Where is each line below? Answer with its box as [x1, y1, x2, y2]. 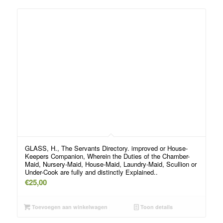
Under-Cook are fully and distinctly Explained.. [24, 167, 158, 177]
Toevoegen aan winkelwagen [30, 203, 108, 211]
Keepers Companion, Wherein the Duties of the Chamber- [24, 151, 190, 161]
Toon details [139, 203, 173, 211]
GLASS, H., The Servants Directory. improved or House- [24, 143, 188, 153]
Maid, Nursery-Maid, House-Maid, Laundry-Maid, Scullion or [24, 159, 197, 169]
